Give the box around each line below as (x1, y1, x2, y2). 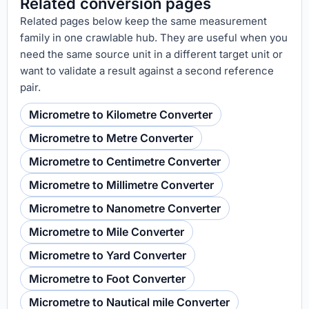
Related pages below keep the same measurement (20, 14, 267, 28)
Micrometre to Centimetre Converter (29, 154, 221, 168)
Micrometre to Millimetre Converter (29, 178, 214, 192)
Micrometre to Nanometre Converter (29, 201, 221, 215)
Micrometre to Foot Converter (29, 272, 186, 286)
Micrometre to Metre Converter (29, 131, 193, 145)
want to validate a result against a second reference (20, 64, 274, 77)
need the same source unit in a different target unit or (20, 48, 283, 61)
